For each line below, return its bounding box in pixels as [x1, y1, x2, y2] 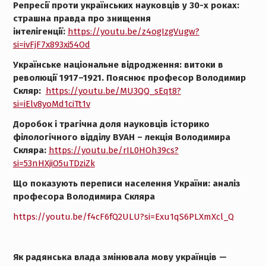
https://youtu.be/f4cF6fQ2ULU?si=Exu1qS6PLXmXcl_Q [12, 211, 234, 222]
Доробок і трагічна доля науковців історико [12, 119, 210, 129]
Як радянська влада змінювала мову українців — [12, 252, 227, 262]
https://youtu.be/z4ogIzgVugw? [67, 26, 199, 37]
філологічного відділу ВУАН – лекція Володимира [12, 132, 230, 142]
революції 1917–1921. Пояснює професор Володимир [12, 72, 246, 83]
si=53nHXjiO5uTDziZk [12, 158, 95, 169]
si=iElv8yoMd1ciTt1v [12, 99, 90, 109]
